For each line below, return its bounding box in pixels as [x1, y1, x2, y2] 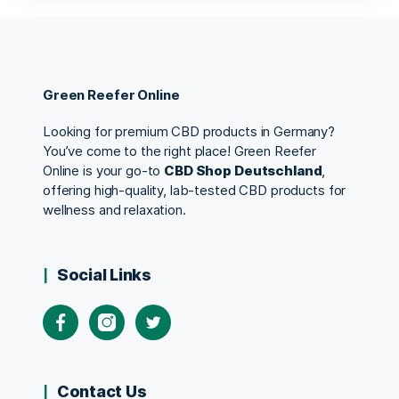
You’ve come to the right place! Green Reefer [43, 142, 317, 159]
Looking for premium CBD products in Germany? [43, 122, 336, 140]
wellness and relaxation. [43, 200, 186, 218]
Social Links [57, 265, 151, 284]
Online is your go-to [43, 161, 165, 179]
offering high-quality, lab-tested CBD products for [43, 181, 346, 199]
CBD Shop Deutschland [164, 161, 322, 179]
